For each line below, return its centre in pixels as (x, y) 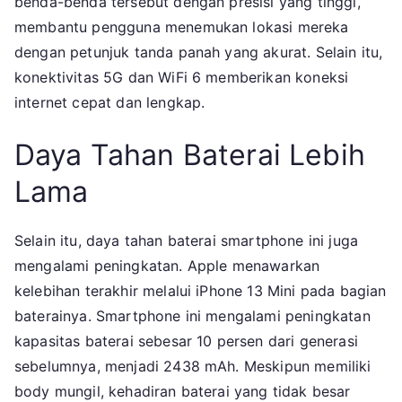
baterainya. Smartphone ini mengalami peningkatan (192, 316)
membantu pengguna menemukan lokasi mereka (182, 27)
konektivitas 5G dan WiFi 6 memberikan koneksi (182, 78)
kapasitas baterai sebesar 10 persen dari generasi (186, 341)
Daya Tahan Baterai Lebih (190, 155)
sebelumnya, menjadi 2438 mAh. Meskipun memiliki (193, 367)
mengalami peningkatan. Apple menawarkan (167, 266)
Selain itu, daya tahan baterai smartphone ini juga (187, 241)
